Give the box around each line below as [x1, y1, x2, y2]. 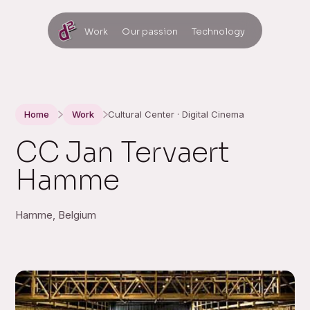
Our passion [122, 26, 179, 37]
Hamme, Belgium [15, 209, 97, 221]
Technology [192, 26, 245, 37]
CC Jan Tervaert [15, 135, 230, 170]
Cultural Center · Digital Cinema [108, 109, 245, 120]
